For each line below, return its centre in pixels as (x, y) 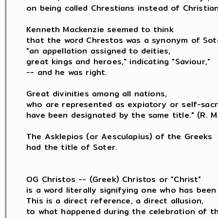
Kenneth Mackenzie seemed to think (100, 29)
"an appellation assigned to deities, (99, 51)
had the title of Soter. (72, 147)
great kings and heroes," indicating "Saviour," (118, 62)
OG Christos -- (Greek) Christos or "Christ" (114, 179)
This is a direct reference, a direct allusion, (115, 201)
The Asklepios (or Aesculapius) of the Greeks (119, 136)
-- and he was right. (67, 72)
